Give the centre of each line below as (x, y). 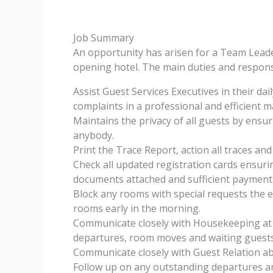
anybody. (94, 135)
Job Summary (104, 38)
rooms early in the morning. (137, 208)
